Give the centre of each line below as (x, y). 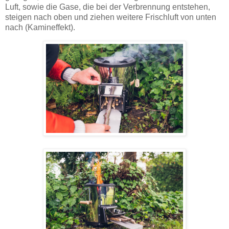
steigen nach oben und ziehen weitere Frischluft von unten (111, 17)
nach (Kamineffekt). (40, 28)
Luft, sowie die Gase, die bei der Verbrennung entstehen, (108, 7)
